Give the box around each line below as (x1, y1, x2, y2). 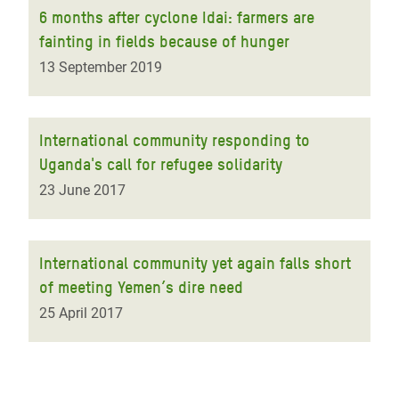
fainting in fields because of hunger (39, 32, 289, 51)
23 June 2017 (39, 182, 126, 199)
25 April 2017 (39, 305, 123, 322)
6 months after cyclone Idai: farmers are (39, 8, 314, 27)
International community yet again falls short (39, 254, 351, 273)
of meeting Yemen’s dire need (39, 278, 243, 297)
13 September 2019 (39, 59, 162, 76)
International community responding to (39, 131, 310, 150)
